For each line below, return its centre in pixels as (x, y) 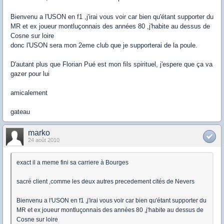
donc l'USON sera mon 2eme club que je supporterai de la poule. (104, 45)
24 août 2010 (44, 140)
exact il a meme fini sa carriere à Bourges (72, 162)
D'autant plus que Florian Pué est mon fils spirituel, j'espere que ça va (111, 64)
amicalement (29, 93)
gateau (20, 112)
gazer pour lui (30, 74)
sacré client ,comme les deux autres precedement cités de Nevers (105, 181)
